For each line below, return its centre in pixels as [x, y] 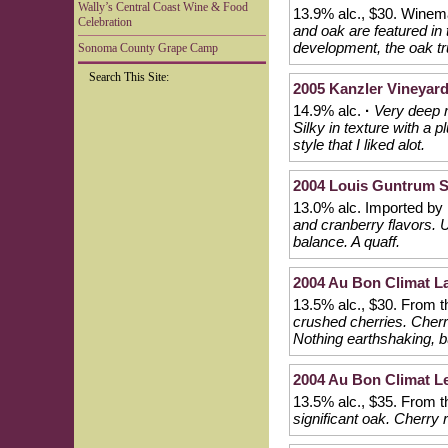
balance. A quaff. [346, 241]
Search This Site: [129, 77]
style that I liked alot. [359, 144]
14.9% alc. [329, 110]
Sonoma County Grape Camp [148, 48]
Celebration [105, 22]
